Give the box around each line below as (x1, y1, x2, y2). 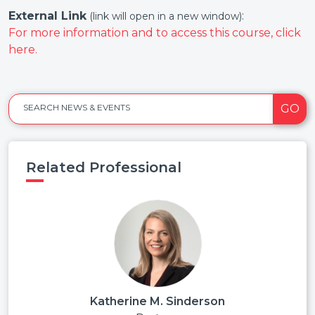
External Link (8, 9, 86, 22)
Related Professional (26, 158, 181, 176)
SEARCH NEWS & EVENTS (23, 102, 130, 112)
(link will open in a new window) (89, 10, 242, 22)
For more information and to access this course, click (8, 26, 301, 39)
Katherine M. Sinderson (90, 294, 225, 308)
